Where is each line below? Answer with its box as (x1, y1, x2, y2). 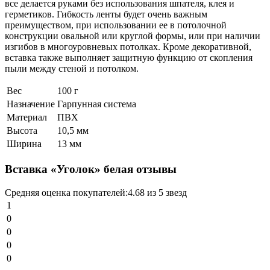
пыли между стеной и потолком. (5, 63, 139, 74)
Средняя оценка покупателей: (5, 187, 128, 198)
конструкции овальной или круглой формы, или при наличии (5, 31, 260, 42)
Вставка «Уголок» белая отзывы (5, 163, 177, 176)
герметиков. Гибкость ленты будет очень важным (5, 9, 207, 20)
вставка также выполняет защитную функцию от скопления (5, 52, 253, 63)
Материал (7, 112, 47, 123)
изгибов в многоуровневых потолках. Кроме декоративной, (5, 42, 251, 52)
